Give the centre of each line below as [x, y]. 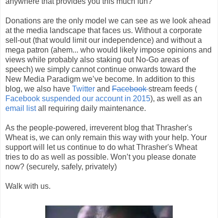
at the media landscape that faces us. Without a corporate [104, 31]
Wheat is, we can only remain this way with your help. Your [106, 138]
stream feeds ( [173, 89]
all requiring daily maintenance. [91, 109]
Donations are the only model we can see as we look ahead [108, 21]
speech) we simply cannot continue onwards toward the [101, 70]
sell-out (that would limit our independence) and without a [104, 40]
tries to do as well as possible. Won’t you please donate [101, 157]
